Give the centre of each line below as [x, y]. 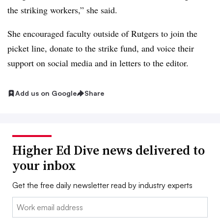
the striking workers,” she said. [62, 10]
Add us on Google [46, 93]
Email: [22, 203]
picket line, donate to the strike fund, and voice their [101, 48]
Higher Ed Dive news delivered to [109, 150]
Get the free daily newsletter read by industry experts [102, 185]
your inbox [44, 165]
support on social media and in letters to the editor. [98, 63]
